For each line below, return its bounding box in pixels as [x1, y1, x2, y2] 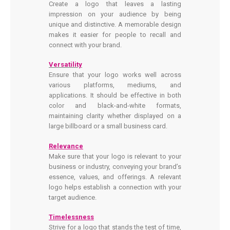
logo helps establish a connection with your [49, 183, 181, 191]
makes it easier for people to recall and [49, 30, 181, 39]
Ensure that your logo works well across [49, 71, 181, 79]
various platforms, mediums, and [49, 81, 181, 89]
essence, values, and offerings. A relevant [49, 172, 181, 181]
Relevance [49, 142, 83, 150]
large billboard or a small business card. [49, 122, 167, 130]
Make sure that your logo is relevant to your [49, 152, 181, 160]
